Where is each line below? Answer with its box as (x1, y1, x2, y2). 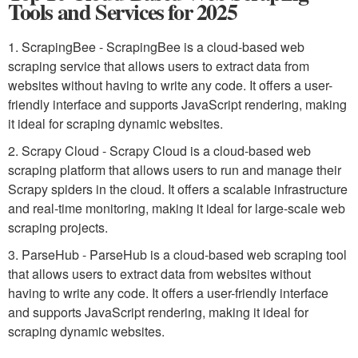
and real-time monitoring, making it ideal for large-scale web (8, 199, 345, 217)
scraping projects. (8, 218, 108, 237)
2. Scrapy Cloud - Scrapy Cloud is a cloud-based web (8, 141, 311, 160)
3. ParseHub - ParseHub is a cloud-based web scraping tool (8, 245, 347, 264)
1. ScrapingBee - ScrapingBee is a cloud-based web (8, 38, 304, 56)
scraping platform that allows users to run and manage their (8, 161, 341, 179)
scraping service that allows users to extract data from (8, 57, 309, 75)
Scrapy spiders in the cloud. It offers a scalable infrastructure (8, 180, 348, 198)
